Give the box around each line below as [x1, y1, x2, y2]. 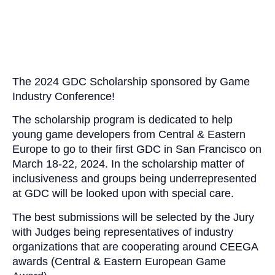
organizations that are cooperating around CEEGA [12, 240, 258, 253]
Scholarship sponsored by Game [87, 76, 250, 88]
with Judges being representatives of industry [12, 225, 233, 238]
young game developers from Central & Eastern [12, 128, 246, 141]
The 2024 [12, 76, 62, 88]
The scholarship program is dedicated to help [12, 114, 233, 126]
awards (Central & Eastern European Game [12, 255, 226, 268]
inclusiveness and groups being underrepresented [12, 172, 257, 185]
